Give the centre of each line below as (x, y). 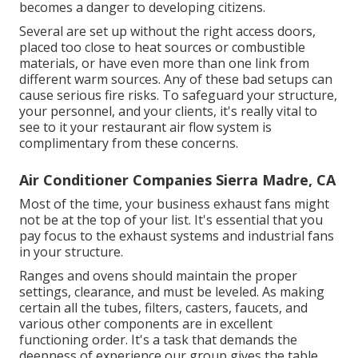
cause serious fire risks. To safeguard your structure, (178, 95)
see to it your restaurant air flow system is (145, 127)
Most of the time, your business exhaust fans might (174, 204)
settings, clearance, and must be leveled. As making (172, 292)
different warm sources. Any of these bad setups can (176, 80)
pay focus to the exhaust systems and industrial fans (177, 236)
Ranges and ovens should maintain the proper (158, 276)
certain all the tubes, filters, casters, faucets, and (163, 308)
